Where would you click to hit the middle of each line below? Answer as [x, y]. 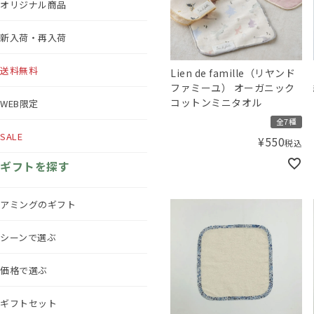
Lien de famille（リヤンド [233, 73]
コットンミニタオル [216, 102]
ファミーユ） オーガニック [233, 87]
